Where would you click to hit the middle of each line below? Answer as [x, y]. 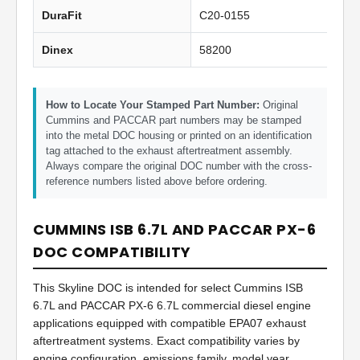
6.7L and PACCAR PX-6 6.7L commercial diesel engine [172, 306]
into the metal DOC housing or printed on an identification [179, 136]
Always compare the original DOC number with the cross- [179, 166]
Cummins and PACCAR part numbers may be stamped [174, 121]
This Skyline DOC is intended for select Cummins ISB [168, 288]
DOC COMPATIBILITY [112, 252]
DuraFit [62, 16]
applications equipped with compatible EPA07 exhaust [170, 323]
